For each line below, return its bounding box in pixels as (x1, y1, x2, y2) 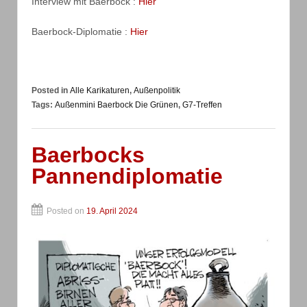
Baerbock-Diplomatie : (32, 25, 130, 37)
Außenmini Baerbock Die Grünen (55, 100, 178, 110)
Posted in (32, 86, 70, 96)
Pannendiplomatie (32, 164, 223, 189)
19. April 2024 (86, 206, 138, 217)
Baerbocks (32, 143, 145, 168)
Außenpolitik (134, 86, 180, 96)
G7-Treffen (182, 100, 222, 110)
